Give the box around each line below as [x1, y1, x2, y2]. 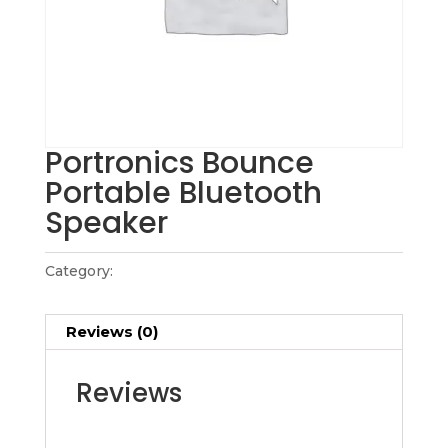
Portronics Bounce [44, 142, 314, 185]
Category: [44, 262, 117, 281]
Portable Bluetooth [44, 172, 322, 215]
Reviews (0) [65, 322, 158, 342]
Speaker [44, 202, 168, 245]
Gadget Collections [116, 262, 254, 281]
